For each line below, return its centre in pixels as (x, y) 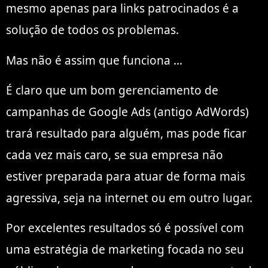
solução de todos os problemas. (92, 30)
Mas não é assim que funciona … (94, 60)
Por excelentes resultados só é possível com (125, 228)
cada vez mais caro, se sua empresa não (115, 155)
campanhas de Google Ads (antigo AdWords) (127, 112)
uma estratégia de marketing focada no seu (125, 250)
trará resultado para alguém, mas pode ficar (126, 133)
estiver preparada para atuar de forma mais (126, 176)
